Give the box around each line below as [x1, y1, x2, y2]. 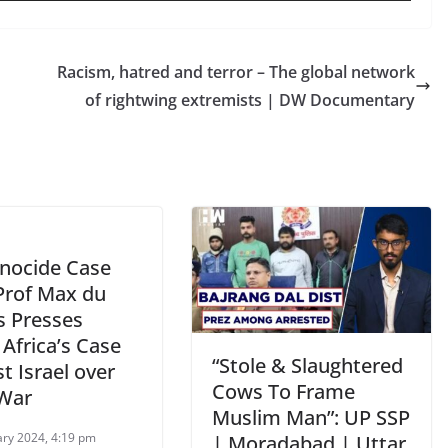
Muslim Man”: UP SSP [212, 403, 410, 431]
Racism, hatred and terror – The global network [57, 61, 415, 83]
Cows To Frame [212, 377, 355, 405]
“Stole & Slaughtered [212, 351, 403, 379]
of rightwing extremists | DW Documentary [85, 89, 415, 111]
